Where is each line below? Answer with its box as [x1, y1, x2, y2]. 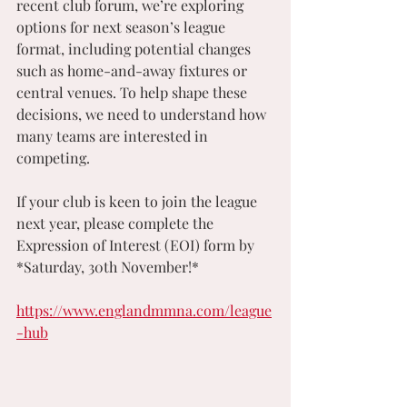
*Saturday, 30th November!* [16, 257, 199, 276]
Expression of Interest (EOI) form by [16, 235, 258, 254]
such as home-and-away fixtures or [16, 61, 251, 80]
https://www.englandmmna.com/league [16, 301, 272, 320]
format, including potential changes [16, 39, 254, 58]
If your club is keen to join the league [16, 192, 261, 211]
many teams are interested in [16, 126, 212, 145]
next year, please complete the [16, 213, 217, 233]
